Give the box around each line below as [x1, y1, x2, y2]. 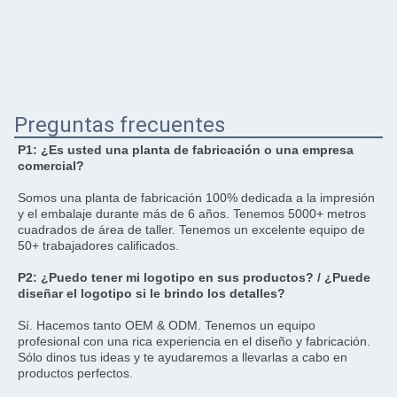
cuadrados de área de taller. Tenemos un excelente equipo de [18, 222, 365, 237]
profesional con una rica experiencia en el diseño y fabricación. [18, 334, 370, 349]
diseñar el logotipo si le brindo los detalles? [18, 286, 285, 301]
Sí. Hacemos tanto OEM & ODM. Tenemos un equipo [18, 318, 315, 333]
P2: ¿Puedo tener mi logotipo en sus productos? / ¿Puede [18, 270, 370, 285]
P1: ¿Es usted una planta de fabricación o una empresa [18, 143, 354, 158]
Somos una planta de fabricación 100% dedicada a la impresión [18, 191, 375, 206]
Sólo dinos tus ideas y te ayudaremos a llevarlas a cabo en [18, 350, 347, 365]
